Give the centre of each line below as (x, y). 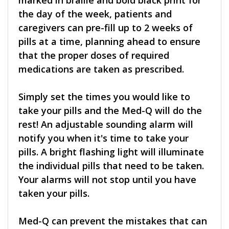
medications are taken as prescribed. (101, 69)
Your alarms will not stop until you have (107, 180)
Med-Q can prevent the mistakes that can (113, 221)
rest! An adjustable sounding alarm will (106, 124)
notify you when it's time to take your (104, 138)
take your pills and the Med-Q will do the (110, 111)
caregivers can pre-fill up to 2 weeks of (106, 28)
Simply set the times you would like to (104, 97)
